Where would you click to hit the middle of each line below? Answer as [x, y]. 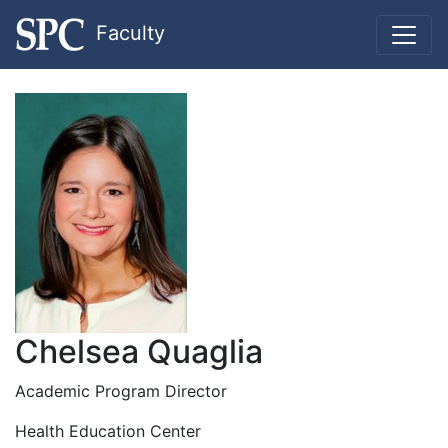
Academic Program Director [121, 391]
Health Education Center [108, 431]
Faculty [130, 33]
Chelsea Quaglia [139, 351]
